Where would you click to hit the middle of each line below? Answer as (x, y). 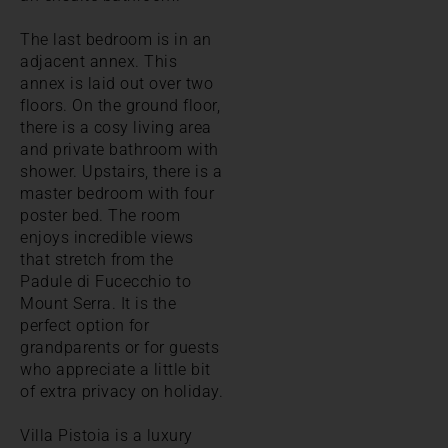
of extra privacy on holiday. (121, 391)
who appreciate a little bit (115, 369)
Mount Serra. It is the (98, 303)
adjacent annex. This (98, 61)
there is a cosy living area (116, 127)
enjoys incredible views (107, 237)
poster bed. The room (100, 215)
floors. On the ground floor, (120, 105)
